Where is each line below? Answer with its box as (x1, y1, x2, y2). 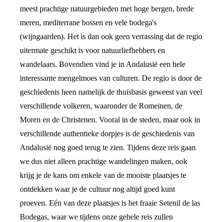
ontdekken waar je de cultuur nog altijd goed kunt (20, 185, 175, 194)
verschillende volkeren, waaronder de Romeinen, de (20, 102, 182, 111)
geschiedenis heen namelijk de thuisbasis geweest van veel (20, 88, 202, 97)
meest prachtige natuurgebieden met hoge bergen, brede (20, 4, 194, 13)
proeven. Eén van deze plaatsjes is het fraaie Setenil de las (20, 199, 200, 208)
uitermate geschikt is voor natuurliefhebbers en (20, 46, 165, 55)
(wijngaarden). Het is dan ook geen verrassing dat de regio (20, 32, 202, 41)
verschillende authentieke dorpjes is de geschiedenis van (20, 129, 195, 138)
